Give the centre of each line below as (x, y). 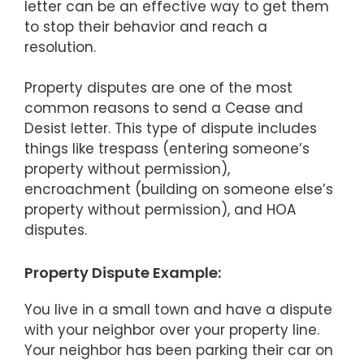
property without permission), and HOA (160, 210)
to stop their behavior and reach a (146, 26)
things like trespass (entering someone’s (167, 149)
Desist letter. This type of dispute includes (171, 129)
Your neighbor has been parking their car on (179, 350)
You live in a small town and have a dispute (178, 309)
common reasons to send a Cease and (164, 108)
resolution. (60, 47)
